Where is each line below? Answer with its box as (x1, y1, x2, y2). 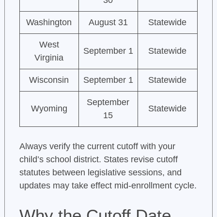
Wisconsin (29, 75, 69, 85)
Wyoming (31, 104, 67, 114)
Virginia (34, 53, 64, 63)
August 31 (88, 17, 128, 28)
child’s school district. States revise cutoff (19, 155, 178, 165)
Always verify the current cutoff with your (19, 141, 175, 152)
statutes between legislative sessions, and (19, 168, 182, 178)
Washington (26, 17, 72, 28)
